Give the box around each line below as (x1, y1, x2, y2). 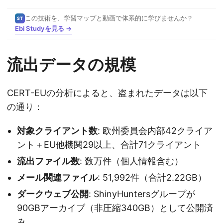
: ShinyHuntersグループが (89, 189, 195, 200)
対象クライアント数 (17, 125, 98, 136)
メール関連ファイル (17, 172, 98, 183)
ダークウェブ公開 (17, 189, 89, 200)
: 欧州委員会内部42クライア (98, 125, 213, 136)
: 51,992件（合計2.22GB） (98, 172, 207, 183)
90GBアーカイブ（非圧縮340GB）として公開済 (17, 203, 213, 214)
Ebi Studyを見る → (15, 24, 72, 33)
